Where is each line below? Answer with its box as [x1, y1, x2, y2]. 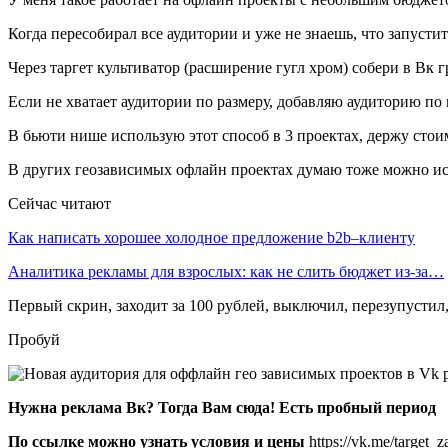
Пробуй [8, 330, 60, 348]
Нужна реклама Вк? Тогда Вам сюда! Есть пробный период [8, 398, 436, 416]
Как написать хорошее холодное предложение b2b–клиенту [8, 228, 415, 246]
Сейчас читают [8, 194, 111, 212]
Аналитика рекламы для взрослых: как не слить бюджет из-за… [8, 262, 444, 280]
